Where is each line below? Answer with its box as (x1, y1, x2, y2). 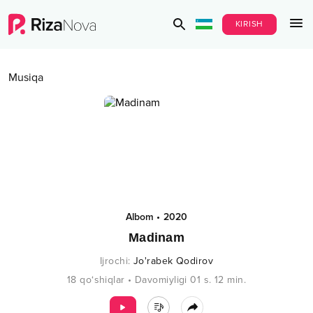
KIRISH (235, 19, 263, 29)
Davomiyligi (135, 274, 187, 286)
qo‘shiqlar (80, 274, 125, 286)
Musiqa (8, 71, 43, 85)
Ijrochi (99, 255, 129, 267)
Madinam (129, 231, 184, 245)
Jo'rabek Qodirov (133, 255, 214, 267)
